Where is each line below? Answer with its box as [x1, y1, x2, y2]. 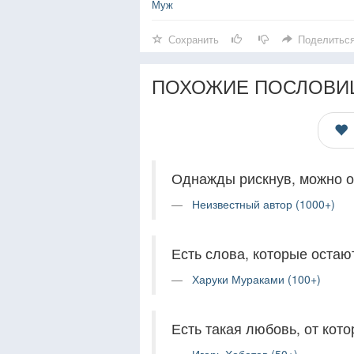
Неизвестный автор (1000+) [192, 196, 335, 212]
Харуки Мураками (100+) [192, 271, 321, 287]
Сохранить [168, 32, 219, 47]
